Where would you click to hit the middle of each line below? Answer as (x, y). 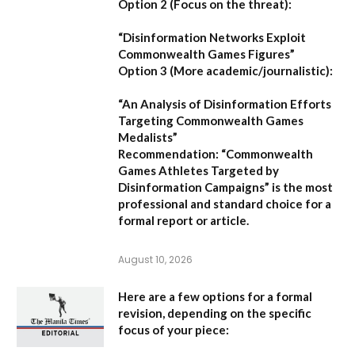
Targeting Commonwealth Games (211, 120)
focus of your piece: (174, 329)
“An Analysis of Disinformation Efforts (225, 103)
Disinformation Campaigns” (194, 187)
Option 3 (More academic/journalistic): (225, 70)
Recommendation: (168, 153)
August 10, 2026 (155, 259)
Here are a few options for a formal (215, 296)
